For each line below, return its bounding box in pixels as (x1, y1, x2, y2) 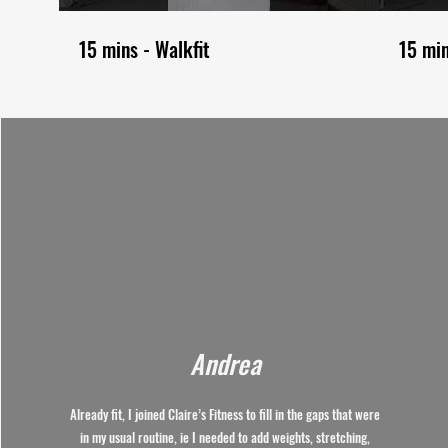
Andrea (190, 344, 262, 383)
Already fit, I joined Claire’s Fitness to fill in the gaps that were (70, 404, 381, 424)
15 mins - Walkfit (79, 34, 210, 64)
